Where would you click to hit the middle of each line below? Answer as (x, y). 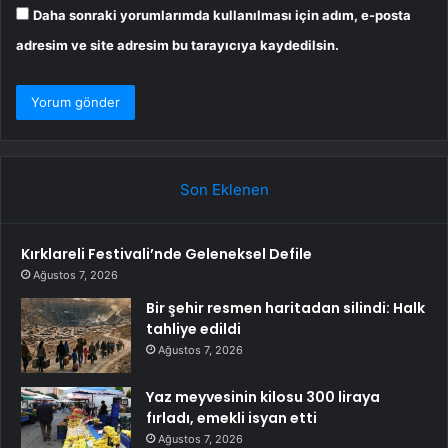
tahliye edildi (193, 329)
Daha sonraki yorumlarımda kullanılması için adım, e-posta (222, 15)
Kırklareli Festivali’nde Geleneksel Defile (166, 254)
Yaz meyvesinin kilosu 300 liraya (263, 397)
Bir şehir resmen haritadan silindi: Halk (285, 308)
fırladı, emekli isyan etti (231, 418)
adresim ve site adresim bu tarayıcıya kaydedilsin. (177, 45)
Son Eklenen (224, 190)
